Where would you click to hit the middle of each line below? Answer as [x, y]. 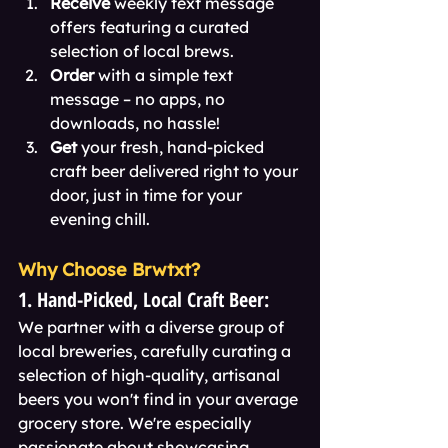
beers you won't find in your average [160, 399]
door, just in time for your [148, 195]
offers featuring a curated [151, 27]
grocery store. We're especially [136, 423]
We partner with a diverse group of [153, 327]
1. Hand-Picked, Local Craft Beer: [143, 299]
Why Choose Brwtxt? [109, 269]
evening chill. [100, 219]
